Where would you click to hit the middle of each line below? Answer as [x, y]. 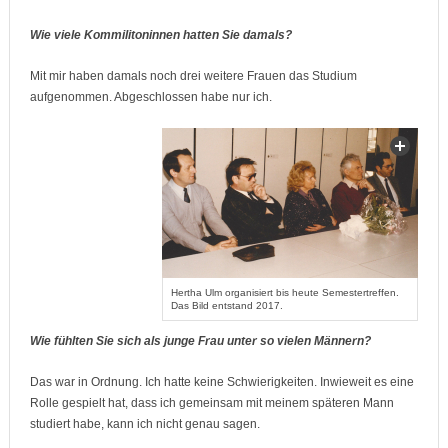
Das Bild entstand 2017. [227, 306]
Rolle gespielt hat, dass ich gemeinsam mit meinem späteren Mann [211, 403]
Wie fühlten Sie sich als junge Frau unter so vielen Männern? [201, 341]
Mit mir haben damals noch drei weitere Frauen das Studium [193, 76]
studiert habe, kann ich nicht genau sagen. [144, 424]
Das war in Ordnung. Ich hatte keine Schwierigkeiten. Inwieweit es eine [221, 382]
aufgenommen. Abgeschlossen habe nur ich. [150, 97]
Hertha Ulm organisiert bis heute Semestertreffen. [285, 293]
